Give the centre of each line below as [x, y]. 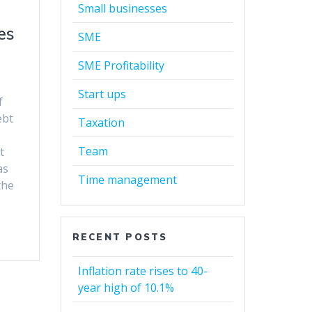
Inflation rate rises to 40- [142, 271]
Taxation [101, 122]
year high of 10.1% [126, 287]
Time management [127, 179]
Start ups [102, 94]
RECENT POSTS [120, 236]
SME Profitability [121, 65]
